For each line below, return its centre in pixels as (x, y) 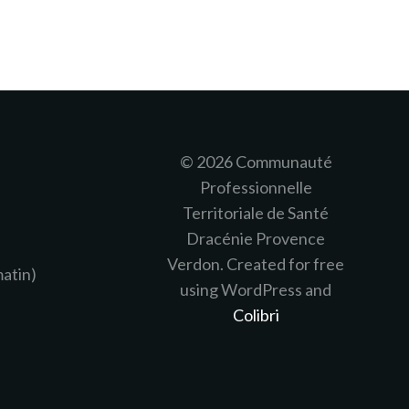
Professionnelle (256, 187)
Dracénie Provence (256, 238)
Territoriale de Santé (256, 213)
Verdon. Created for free (256, 264)
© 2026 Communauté (256, 162)
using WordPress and (256, 289)
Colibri (256, 315)
